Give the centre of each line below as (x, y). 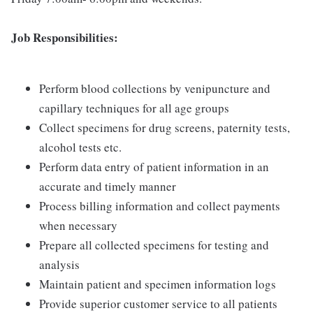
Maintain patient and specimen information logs (158, 284)
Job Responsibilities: (65, 37)
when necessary (78, 225)
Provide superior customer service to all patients (158, 304)
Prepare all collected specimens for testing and (154, 245)
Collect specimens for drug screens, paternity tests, (165, 128)
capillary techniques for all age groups (134, 108)
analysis (59, 264)
